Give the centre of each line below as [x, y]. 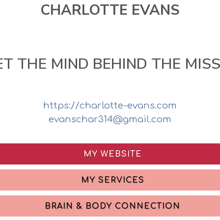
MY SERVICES [112, 180]
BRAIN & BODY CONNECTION [112, 206]
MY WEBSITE [112, 154]
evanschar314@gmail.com [110, 119]
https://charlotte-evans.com [110, 106]
